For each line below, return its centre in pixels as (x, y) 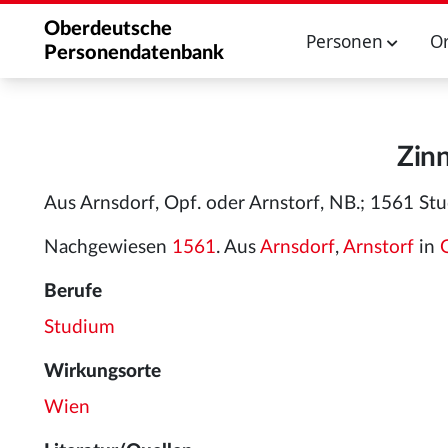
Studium (79, 327)
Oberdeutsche (108, 29)
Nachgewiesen (108, 247)
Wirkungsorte (102, 371)
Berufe (73, 291)
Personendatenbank (134, 53)
